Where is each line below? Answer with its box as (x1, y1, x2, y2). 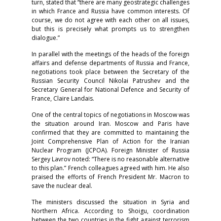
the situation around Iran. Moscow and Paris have (32, 119, 189, 128)
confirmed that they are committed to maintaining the (32, 128, 189, 137)
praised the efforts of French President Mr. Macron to (32, 173, 189, 182)
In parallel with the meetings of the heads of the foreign (32, 50, 189, 59)
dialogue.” (32, 34, 60, 42)
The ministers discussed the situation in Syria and (32, 198, 189, 207)
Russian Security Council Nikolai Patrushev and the (32, 76, 189, 85)
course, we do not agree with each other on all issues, (32, 16, 189, 25)
